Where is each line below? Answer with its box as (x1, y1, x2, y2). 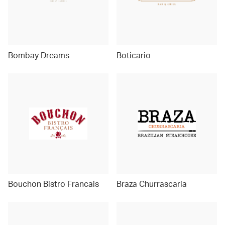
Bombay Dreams (8, 50, 69, 60)
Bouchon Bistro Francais (8, 178, 99, 189)
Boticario (117, 50, 151, 60)
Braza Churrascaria (117, 178, 187, 189)
